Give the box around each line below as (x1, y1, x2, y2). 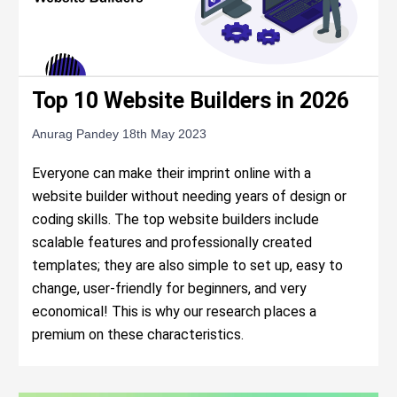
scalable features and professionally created (32, 234, 313, 252)
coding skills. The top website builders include (32, 211, 320, 229)
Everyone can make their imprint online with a (32, 165, 312, 183)
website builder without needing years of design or (32, 188, 347, 206)
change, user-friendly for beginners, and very (32, 280, 307, 298)
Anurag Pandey (32, 127, 123, 142)
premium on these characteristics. (32, 326, 245, 344)
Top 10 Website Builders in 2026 (32, 88, 350, 114)
